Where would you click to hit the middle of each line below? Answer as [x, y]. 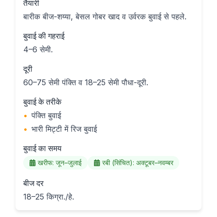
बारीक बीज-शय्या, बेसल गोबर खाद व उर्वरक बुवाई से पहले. [105, 16]
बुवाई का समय [42, 148]
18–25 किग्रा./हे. [49, 197]
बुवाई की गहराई [44, 36]
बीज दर [33, 183]
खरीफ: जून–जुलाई [60, 163]
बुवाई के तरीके [42, 102]
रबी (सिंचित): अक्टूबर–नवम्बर [138, 163]
